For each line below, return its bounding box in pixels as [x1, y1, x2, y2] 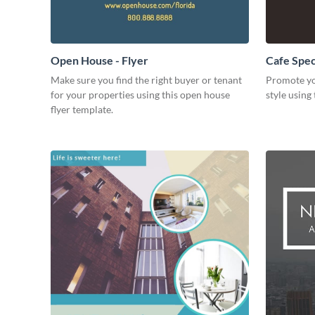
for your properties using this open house [51, 89, 230, 101]
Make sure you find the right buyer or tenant [51, 74, 242, 86]
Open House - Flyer [51, 53, 148, 67]
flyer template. [51, 103, 115, 116]
